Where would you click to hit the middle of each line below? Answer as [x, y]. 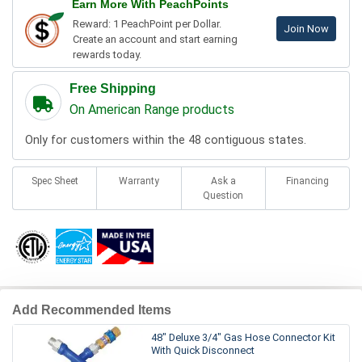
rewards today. [107, 54]
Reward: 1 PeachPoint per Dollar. [147, 23]
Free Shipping [113, 88]
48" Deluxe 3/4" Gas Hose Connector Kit [243, 337]
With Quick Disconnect [203, 350]
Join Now [306, 28]
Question [223, 195]
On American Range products [152, 109]
